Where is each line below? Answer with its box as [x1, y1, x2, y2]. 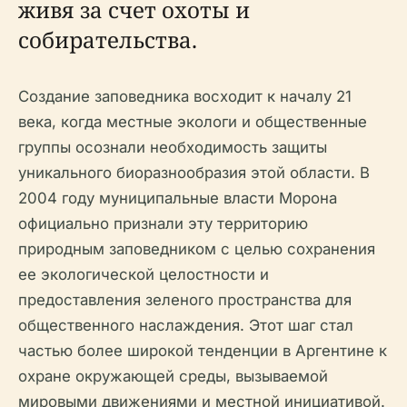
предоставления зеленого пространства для [18, 290, 352, 309]
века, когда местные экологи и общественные [18, 112, 367, 131]
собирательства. [18, 24, 197, 55]
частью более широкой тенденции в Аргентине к [18, 341, 387, 360]
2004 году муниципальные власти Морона [18, 188, 337, 207]
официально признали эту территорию [18, 213, 308, 233]
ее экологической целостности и [18, 264, 269, 283]
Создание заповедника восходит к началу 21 [18, 86, 352, 105]
